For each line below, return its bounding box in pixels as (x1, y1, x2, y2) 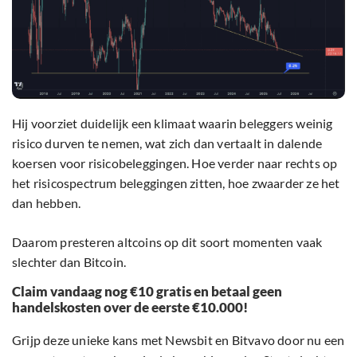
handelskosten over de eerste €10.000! (12, 299, 248, 316)
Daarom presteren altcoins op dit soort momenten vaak (12, 234, 323, 250)
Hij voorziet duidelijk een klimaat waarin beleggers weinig (12, 116, 333, 131)
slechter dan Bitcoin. (12, 254, 127, 270)
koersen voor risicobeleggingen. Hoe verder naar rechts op (12, 155, 338, 171)
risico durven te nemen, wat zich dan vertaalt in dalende (12, 135, 323, 151)
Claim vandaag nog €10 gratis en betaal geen (12, 283, 282, 300)
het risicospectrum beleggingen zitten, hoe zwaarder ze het (12, 175, 340, 191)
